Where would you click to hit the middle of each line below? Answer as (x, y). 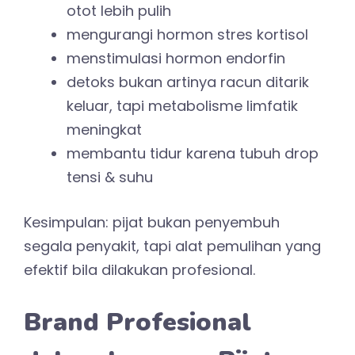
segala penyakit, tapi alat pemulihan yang (172, 246)
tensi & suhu (110, 177)
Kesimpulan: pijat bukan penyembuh (152, 222)
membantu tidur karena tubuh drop (193, 153)
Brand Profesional (137, 322)
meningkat (104, 129)
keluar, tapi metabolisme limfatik (182, 105)
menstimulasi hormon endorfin (176, 58)
